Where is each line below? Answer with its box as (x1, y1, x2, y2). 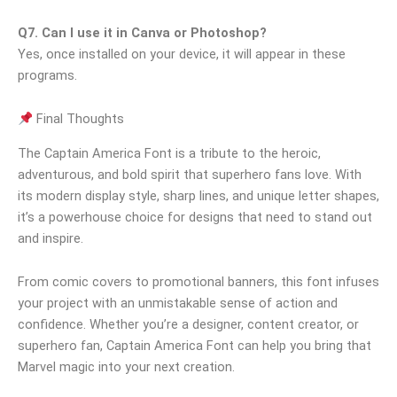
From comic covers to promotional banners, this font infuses (18, 274, 379, 291)
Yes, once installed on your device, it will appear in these (18, 45, 346, 62)
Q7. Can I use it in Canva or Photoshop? (18, 24, 267, 41)
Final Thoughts (32, 111, 124, 128)
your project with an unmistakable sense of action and (18, 295, 338, 312)
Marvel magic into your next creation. (18, 359, 235, 376)
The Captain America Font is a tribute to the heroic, (18, 144, 321, 161)
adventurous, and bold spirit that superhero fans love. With (18, 166, 362, 183)
